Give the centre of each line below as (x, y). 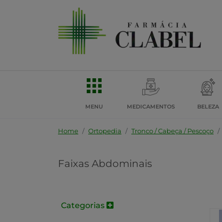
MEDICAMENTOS (151, 107)
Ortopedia (105, 131)
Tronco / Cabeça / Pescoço (172, 131)
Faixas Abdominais (105, 164)
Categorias (84, 205)
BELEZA (208, 107)
